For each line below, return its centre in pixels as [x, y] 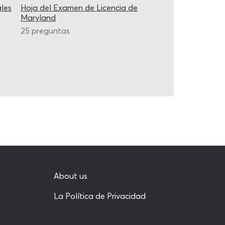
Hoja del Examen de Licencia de [79, 8]
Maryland [38, 18]
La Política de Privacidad [99, 196]
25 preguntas [45, 31]
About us [70, 176]
